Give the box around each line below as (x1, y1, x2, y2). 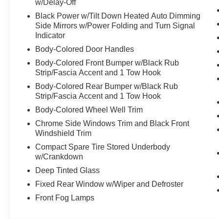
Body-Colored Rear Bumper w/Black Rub (35, 82, 178, 90)
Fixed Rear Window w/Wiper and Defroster (35, 179, 184, 188)
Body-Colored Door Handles (35, 44, 134, 53)
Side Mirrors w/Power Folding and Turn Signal (35, 21, 196, 30)
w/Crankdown (35, 152, 84, 161)
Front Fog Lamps (35, 193, 95, 202)
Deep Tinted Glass (35, 166, 100, 175)
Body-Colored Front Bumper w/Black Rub (35, 58, 179, 67)
